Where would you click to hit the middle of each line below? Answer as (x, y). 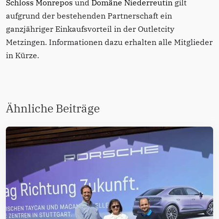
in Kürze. (22, 55)
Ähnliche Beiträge (53, 108)
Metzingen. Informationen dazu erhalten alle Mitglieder (109, 42)
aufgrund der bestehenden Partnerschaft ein (89, 16)
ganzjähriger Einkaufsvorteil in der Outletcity (90, 29)
